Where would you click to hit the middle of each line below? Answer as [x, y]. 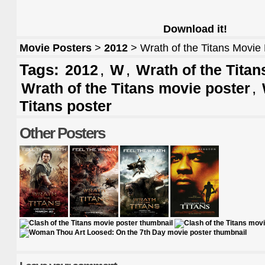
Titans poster [66, 106]
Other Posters [62, 133]
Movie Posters [56, 48]
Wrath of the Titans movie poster [136, 88]
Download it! [195, 29]
